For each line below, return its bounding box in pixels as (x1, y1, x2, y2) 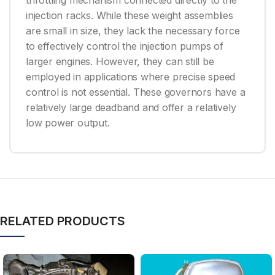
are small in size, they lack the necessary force (26, 25, 240, 37)
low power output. (26, 117, 110, 130)
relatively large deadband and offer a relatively (26, 101, 236, 114)
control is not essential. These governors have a (26, 86, 246, 99)
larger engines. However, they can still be (26, 55, 214, 68)
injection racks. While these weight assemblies (26, 9, 233, 22)
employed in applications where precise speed (26, 71, 236, 83)
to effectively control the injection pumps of (26, 40, 223, 53)
